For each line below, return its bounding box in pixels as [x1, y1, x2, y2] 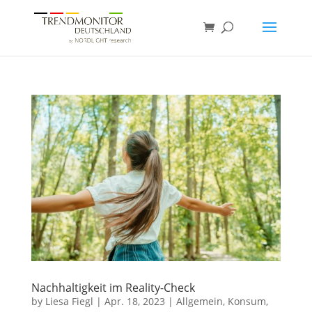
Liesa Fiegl [45, 294, 93, 308]
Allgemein [175, 294, 223, 308]
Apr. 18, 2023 [104, 294, 165, 308]
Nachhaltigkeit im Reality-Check [31, 279, 195, 295]
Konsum [227, 294, 266, 308]
